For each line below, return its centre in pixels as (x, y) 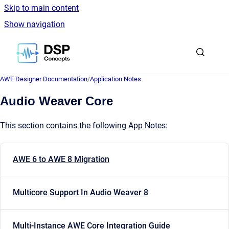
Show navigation (35, 24)
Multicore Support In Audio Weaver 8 (81, 193)
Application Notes (116, 79)
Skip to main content (41, 8)
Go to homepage (100, 46)
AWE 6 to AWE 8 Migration (61, 159)
